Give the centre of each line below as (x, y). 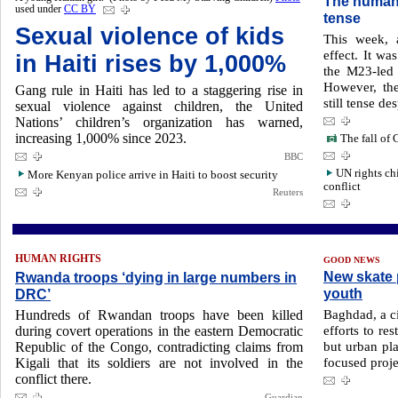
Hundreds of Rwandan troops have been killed (159, 315)
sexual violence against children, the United (159, 106)
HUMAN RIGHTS (58, 259)
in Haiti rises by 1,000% (151, 64)
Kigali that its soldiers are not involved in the (159, 363)
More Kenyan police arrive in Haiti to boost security (153, 175)
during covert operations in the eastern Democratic (159, 331)
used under (40, 9)
